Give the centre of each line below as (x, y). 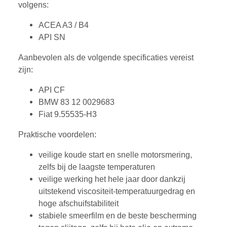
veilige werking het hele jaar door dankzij (112, 179)
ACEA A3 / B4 (64, 25)
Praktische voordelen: (57, 135)
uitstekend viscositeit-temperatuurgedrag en (117, 192)
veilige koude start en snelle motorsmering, (115, 155)
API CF (52, 90)
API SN (52, 37)
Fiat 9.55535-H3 (68, 115)
